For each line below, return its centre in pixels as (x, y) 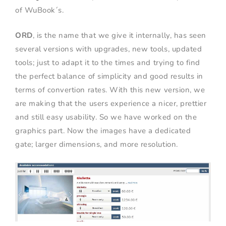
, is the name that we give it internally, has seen (119, 35)
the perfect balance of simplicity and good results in (109, 76)
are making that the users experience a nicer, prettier (111, 103)
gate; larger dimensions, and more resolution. (97, 144)
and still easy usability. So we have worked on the (106, 117)
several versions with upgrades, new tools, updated (109, 49)
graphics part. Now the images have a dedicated (103, 130)
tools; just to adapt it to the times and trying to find (108, 62)
